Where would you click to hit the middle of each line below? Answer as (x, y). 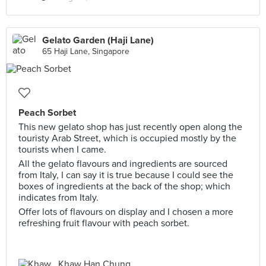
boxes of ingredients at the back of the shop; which (124, 186)
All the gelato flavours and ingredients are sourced (123, 164)
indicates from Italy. (58, 198)
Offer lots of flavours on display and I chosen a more (126, 212)
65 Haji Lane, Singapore (86, 51)
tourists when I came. (62, 150)
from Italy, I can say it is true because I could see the (126, 175)
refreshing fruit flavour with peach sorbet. (104, 223)
